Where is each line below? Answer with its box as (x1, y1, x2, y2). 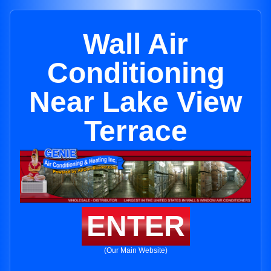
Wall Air (83, 28, 188, 60)
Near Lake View (29, 86, 242, 118)
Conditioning (47, 57, 224, 89)
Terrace (83, 115, 188, 147)
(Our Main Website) (103, 246, 168, 255)
